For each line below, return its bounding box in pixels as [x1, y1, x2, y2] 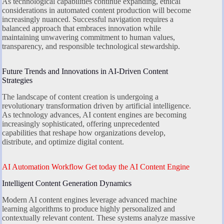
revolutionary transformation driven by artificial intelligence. [2, 101, 191, 110]
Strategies [2, 76, 32, 85]
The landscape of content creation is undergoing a [2, 92, 158, 101]
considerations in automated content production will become [2, 6, 191, 15]
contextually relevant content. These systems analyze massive [2, 213, 195, 222]
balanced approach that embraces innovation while [2, 24, 161, 33]
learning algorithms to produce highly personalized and [2, 204, 175, 213]
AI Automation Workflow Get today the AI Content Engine [2, 162, 189, 171]
